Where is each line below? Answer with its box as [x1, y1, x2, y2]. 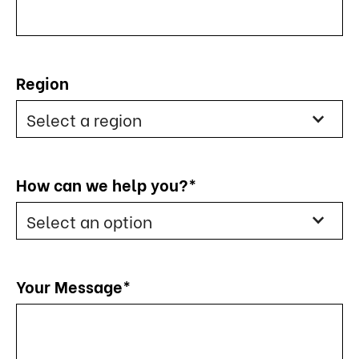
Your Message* [16, 273, 131, 297]
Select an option [26, 208, 152, 232]
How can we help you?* [16, 172, 197, 196]
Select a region [26, 107, 142, 131]
